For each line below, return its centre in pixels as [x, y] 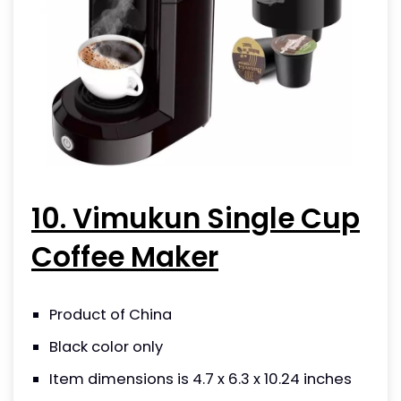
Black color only [106, 347]
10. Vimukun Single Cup [196, 219]
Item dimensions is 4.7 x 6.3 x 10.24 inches [200, 380]
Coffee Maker [125, 257]
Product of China [111, 315]
